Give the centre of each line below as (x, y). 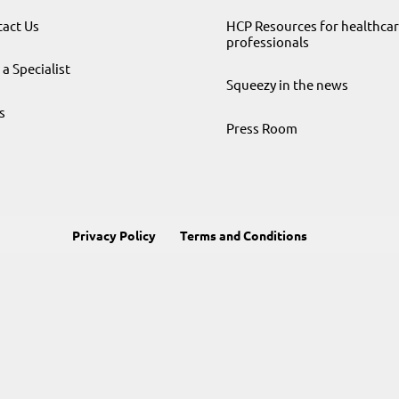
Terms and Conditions (244, 236)
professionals (267, 41)
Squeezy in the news (287, 85)
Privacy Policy (114, 236)
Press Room (261, 127)
